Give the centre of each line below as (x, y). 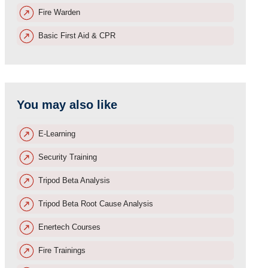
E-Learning (57, 134)
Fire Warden (59, 12)
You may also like (67, 105)
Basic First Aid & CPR (77, 36)
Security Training (67, 157)
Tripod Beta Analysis (74, 180)
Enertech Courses (69, 227)
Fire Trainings (62, 250)
